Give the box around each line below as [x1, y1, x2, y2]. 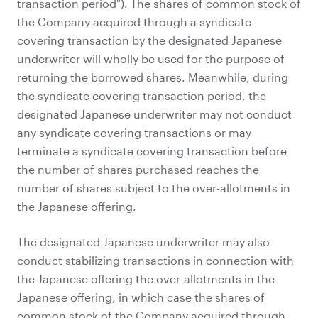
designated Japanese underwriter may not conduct [17, 107, 292, 121]
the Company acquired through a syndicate [17, 15, 251, 28]
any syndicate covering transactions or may [17, 126, 251, 139]
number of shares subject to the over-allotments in [17, 181, 290, 194]
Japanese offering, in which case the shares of [17, 290, 265, 304]
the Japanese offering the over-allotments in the [17, 272, 275, 285]
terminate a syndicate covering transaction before [17, 144, 287, 158]
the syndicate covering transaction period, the [17, 89, 266, 102]
